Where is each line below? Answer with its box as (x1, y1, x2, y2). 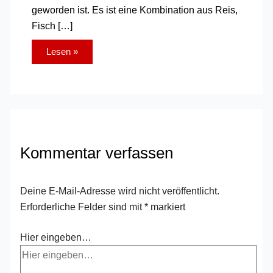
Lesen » (46, 47, 78, 57)
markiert (148, 200, 186, 212)
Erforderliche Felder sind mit (20, 200, 145, 212)
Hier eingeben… (20, 232, 92, 243)
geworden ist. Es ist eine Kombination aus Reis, (31, 4, 238, 15)
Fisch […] (31, 19, 73, 31)
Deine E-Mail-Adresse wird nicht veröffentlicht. (20, 185, 220, 196)
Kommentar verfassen (20, 144, 174, 163)
